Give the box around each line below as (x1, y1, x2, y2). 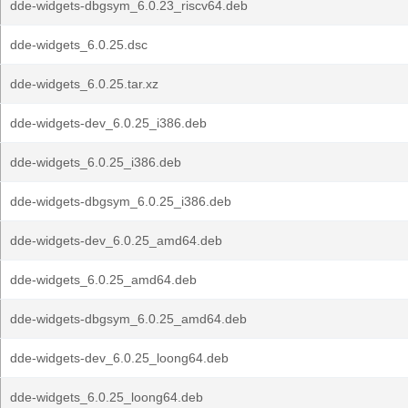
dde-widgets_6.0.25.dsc (10, 37, 148, 52)
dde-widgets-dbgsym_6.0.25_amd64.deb (10, 311, 247, 326)
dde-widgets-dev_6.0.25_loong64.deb (10, 351, 229, 365)
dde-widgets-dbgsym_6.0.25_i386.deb (10, 194, 231, 209)
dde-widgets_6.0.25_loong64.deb (10, 390, 203, 404)
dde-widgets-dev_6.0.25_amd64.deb (10, 233, 222, 248)
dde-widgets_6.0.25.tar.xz (10, 76, 158, 91)
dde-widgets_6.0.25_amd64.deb (10, 272, 197, 287)
